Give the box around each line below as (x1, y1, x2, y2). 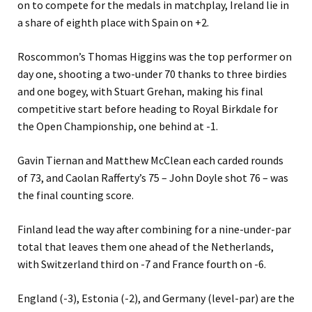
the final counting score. (17, 188, 134, 203)
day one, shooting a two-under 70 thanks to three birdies (17, 67, 287, 81)
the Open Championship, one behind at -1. (17, 119, 218, 134)
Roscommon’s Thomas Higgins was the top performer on (17, 49, 292, 64)
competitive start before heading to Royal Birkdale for (17, 102, 278, 116)
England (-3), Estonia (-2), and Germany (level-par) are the (17, 291, 295, 306)
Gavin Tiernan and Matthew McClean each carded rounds (17, 153, 283, 168)
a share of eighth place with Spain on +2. (17, 15, 209, 30)
